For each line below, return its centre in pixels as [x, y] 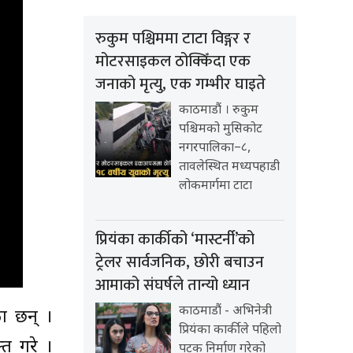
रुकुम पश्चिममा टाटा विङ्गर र [173, 39]
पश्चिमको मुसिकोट [221, 130]
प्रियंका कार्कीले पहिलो [230, 331]
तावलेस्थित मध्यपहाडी [229, 168]
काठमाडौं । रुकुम [219, 111]
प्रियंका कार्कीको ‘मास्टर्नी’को [175, 240]
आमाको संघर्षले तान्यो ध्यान [173, 286]
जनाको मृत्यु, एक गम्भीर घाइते [180, 85]
